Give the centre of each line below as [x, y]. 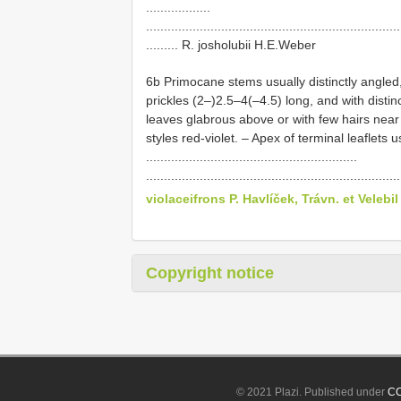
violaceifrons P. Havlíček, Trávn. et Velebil [272, 198]
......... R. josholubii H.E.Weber [231, 45]
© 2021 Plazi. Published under [312, 392]
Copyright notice [210, 273]
